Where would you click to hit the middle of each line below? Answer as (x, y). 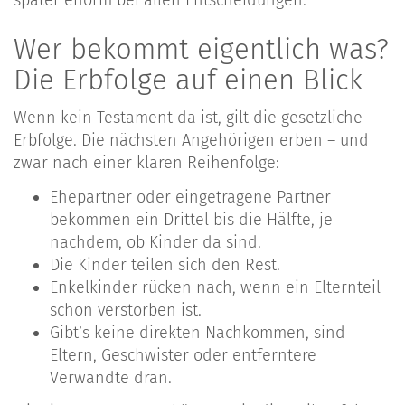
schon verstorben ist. (126, 310)
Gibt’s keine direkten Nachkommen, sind (198, 332)
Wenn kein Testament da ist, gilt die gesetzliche (188, 118)
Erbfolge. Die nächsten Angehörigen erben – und (191, 141)
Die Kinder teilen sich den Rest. (165, 264)
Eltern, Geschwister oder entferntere (183, 355)
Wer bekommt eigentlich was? (201, 49)
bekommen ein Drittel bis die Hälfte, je (191, 219)
